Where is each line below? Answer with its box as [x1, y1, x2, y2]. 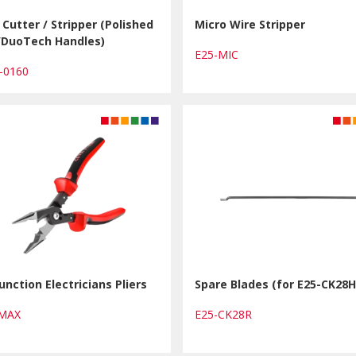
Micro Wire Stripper [195, 17, 306, 32]
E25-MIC [195, 47, 246, 62]
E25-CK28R [195, 307, 259, 322]
